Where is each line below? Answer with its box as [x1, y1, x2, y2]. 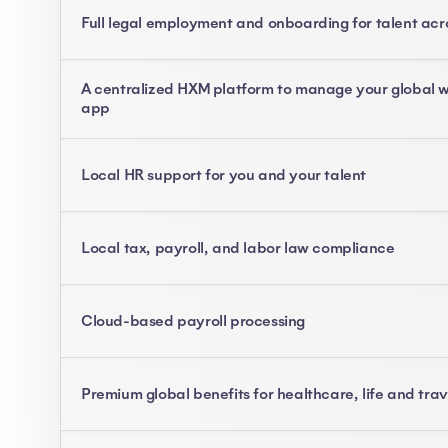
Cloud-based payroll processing [81, 311, 305, 331]
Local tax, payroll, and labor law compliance [81, 238, 395, 258]
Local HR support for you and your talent [81, 165, 366, 185]
